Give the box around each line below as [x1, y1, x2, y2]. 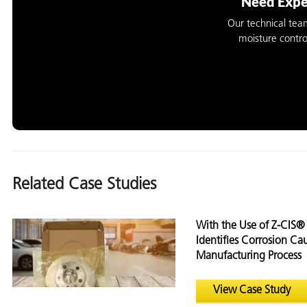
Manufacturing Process [195, 251, 302, 262]
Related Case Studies [12, 177, 156, 194]
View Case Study [212, 285, 291, 297]
